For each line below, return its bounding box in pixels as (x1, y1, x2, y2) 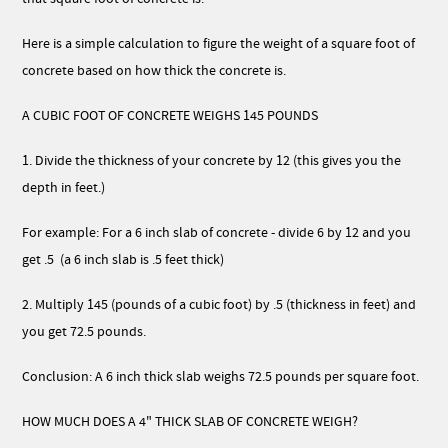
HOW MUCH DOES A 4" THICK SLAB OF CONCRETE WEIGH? (22, 413, 359, 431)
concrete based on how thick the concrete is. (22, 62, 287, 80)
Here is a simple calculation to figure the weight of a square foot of (22, 35, 416, 53)
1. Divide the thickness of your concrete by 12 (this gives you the (22, 152, 402, 170)
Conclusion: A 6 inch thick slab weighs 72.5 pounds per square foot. (22, 368, 420, 386)
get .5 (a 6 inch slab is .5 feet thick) (22, 251, 225, 269)
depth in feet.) (22, 179, 109, 197)
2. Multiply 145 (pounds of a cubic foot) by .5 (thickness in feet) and (22, 296, 417, 314)
